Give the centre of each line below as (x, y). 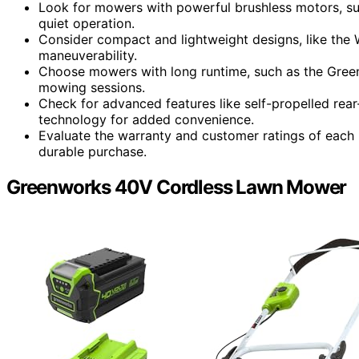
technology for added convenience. (146, 119)
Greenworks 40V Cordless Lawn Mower (177, 187)
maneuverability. (88, 55)
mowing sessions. (92, 87)
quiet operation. (87, 23)
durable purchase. (93, 151)
